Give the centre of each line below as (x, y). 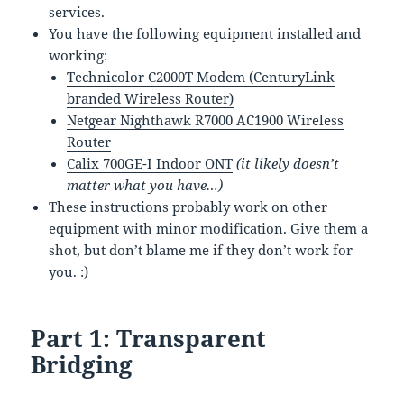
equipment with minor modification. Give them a (209, 228)
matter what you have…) (145, 184)
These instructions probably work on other (188, 206)
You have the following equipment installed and (205, 33)
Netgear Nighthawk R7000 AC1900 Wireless (206, 119)
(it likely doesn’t (288, 163)
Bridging (82, 364)
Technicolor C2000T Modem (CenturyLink (201, 76)
